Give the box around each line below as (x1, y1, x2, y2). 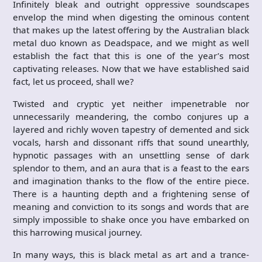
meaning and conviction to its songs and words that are (13, 201, 249, 212)
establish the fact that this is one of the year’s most (13, 50, 249, 61)
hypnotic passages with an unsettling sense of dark (13, 149, 249, 161)
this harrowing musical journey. (13, 226, 142, 238)
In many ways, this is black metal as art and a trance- (13, 249, 249, 260)
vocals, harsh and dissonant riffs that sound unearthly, (13, 136, 249, 148)
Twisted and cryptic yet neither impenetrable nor (13, 98, 249, 109)
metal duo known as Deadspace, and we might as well (13, 37, 249, 49)
